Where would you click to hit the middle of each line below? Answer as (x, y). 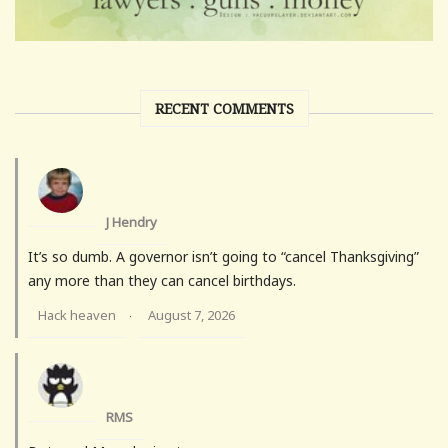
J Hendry (131, 222)
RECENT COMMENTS (224, 109)
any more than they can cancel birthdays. (162, 281)
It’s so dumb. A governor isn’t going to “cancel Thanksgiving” (223, 257)
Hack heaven (77, 315)
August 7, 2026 (191, 315)
